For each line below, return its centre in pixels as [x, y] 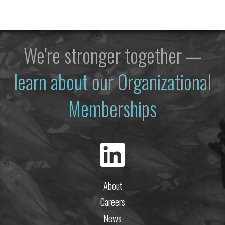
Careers [113, 202]
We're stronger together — [113, 55]
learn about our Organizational [113, 82]
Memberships [113, 108]
